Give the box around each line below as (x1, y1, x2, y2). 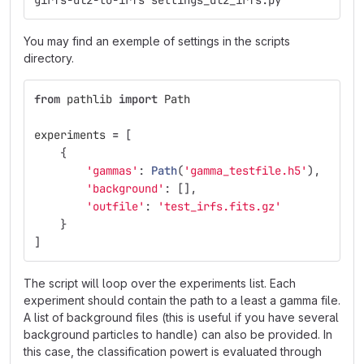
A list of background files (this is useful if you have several (24, 310, 339, 324)
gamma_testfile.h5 (190, 163, 301, 178)
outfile (93, 199, 138, 214)
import (119, 92, 158, 106)
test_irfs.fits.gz (164, 199, 275, 214)
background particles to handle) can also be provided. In (24, 327, 332, 341)
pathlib (67, 92, 112, 106)
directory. (24, 51, 74, 65)
